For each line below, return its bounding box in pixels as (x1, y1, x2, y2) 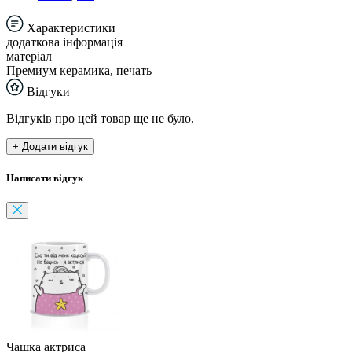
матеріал (6, 49, 52, 63)
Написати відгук (6, 172, 83, 185)
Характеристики (24, 20, 115, 35)
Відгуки (24, 84, 70, 98)
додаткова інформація (6, 35, 123, 49)
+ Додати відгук (13, 140, 88, 152)
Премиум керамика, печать (6, 63, 152, 77)
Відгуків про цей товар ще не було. (6, 111, 194, 125)
